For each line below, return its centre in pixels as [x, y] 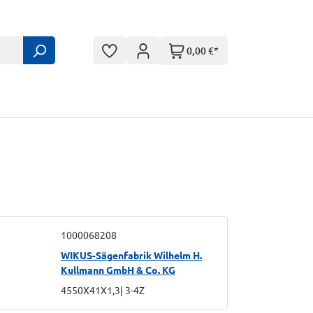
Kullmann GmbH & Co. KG [118, 270]
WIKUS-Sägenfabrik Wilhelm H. [131, 255]
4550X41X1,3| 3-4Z [102, 290]
